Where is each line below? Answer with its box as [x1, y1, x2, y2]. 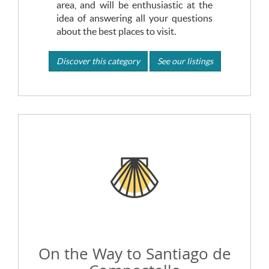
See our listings [157, 56, 213, 66]
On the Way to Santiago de [38, 243, 231, 264]
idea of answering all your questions [56, 12, 213, 23]
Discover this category [56, 56, 140, 66]
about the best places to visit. [56, 25, 176, 37]
